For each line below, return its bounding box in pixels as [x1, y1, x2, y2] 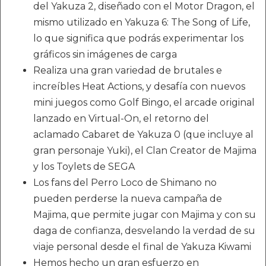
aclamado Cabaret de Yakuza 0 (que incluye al [33, 129, 254, 140]
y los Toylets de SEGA [33, 161, 135, 172]
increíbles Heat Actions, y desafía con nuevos [33, 81, 245, 92]
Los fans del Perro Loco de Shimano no [33, 177, 217, 188]
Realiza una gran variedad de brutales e [33, 65, 222, 76]
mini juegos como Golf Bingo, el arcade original [33, 97, 255, 108]
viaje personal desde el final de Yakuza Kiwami [33, 241, 251, 252]
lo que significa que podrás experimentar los [33, 33, 243, 44]
